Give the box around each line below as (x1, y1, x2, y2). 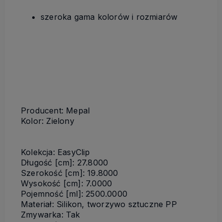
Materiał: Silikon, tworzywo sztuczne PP (21, 199, 177, 209)
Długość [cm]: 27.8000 (21, 157, 109, 167)
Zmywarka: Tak (21, 209, 80, 220)
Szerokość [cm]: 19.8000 (21, 167, 118, 178)
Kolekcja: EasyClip (21, 147, 90, 157)
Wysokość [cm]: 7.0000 (21, 178, 112, 188)
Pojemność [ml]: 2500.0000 (21, 188, 127, 199)
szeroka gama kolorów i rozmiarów (41, 11, 178, 22)
